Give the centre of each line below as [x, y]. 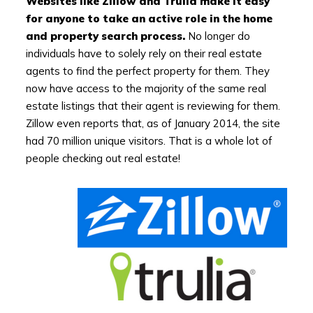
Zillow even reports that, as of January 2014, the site [153, 124]
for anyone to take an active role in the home [149, 19]
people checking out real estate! [103, 159]
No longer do [217, 36]
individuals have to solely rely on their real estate [144, 54]
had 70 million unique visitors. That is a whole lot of [148, 141]
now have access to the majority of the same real [146, 89]
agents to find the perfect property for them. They [147, 71]
